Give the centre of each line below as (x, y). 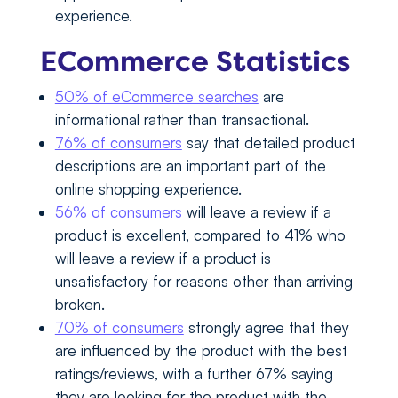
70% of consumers (119, 328)
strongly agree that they (266, 328)
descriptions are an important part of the (190, 166)
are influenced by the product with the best (201, 351)
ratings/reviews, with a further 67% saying (194, 374)
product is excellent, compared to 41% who (200, 235)
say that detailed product (268, 143)
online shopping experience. (148, 189)
